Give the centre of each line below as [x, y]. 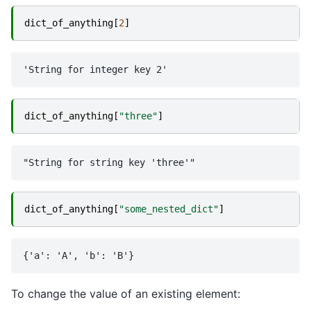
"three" [138, 116]
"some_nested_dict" [169, 209]
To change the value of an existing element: [126, 293]
